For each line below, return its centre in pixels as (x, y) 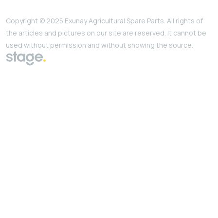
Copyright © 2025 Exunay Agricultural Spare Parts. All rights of (104, 21)
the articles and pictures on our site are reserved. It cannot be (106, 33)
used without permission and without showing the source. (100, 45)
